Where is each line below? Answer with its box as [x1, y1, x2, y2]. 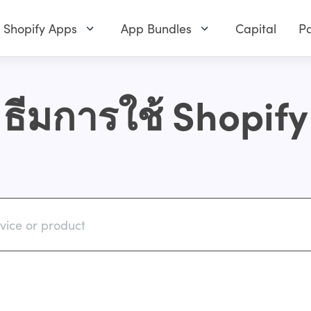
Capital [235, 19, 276, 37]
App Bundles [121, 19, 192, 37]
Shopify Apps [3, 19, 77, 37]
